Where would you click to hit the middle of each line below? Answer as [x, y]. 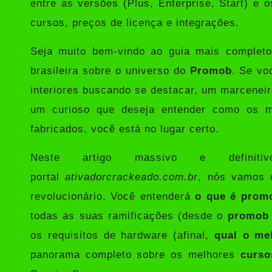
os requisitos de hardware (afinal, [122, 235]
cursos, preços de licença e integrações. [135, 22]
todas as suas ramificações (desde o [129, 216]
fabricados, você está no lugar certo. [125, 129]
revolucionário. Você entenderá [113, 196]
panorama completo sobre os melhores [135, 254]
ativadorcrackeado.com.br [132, 177]
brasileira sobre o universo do [110, 70]
